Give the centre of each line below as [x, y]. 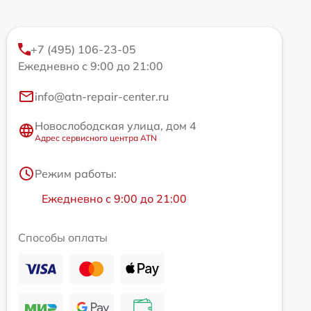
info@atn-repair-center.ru [102, 96]
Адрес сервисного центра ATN [96, 137]
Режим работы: [76, 173]
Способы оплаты [63, 237]
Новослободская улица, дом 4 [116, 125]
